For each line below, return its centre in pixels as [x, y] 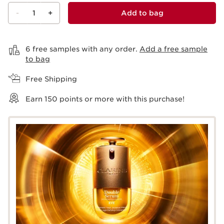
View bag [13, 36]
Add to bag [142, 13]
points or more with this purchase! [121, 99]
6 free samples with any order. [82, 49]
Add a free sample [173, 49]
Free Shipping [51, 79]
